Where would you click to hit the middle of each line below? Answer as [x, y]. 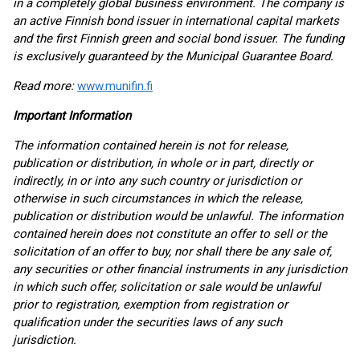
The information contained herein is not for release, [151, 145]
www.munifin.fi [115, 86]
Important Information [72, 116]
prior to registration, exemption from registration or [150, 305]
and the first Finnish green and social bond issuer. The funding [178, 39]
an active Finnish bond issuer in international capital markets [176, 21]
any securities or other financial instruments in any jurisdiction [180, 269]
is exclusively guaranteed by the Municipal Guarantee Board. [173, 56]
